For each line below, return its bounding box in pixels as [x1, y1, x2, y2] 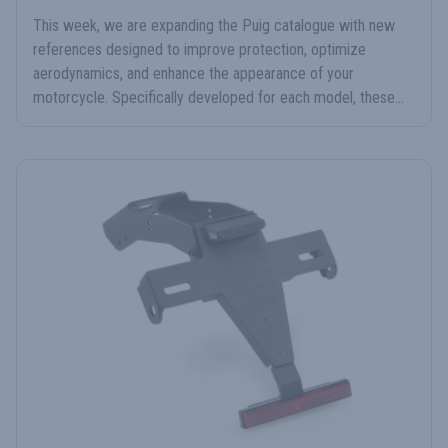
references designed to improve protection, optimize [33, 40, 366, 60]
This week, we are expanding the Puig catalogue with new [33, 16, 395, 36]
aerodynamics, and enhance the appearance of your [33, 64, 354, 84]
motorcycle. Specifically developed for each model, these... [33, 88, 404, 108]
